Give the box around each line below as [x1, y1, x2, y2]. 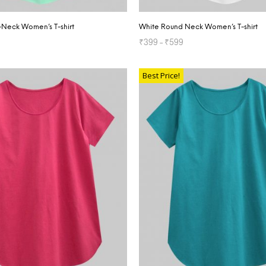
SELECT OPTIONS [139, 58, 204, 66]
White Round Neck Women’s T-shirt [139, 23, 258, 31]
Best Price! [142, 69, 180, 81]
